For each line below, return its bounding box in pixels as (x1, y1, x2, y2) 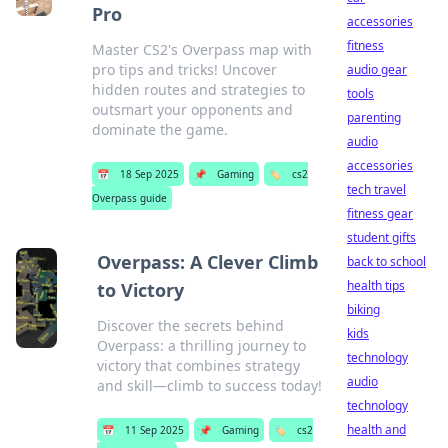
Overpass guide (92, 191, 168, 205)
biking (347, 301, 380, 318)
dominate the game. (92, 120, 229, 139)
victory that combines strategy (97, 356, 301, 375)
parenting (347, 109, 401, 126)
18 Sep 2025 (120, 167, 180, 181)
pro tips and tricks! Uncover (92, 60, 278, 79)
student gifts (347, 229, 416, 246)
